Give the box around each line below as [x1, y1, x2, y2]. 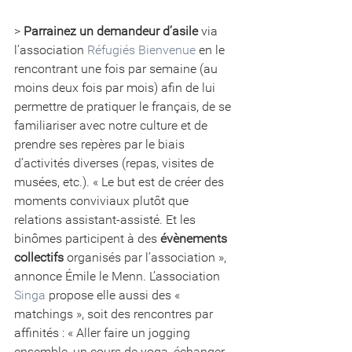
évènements [160, 230, 230, 246]
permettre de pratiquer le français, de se [14, 98, 234, 114]
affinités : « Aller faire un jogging [14, 324, 193, 340]
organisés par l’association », [64, 249, 229, 265]
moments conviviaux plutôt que [14, 192, 192, 208]
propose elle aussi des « [46, 287, 183, 302]
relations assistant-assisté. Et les [14, 211, 199, 227]
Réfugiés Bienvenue [87, 42, 196, 57]
